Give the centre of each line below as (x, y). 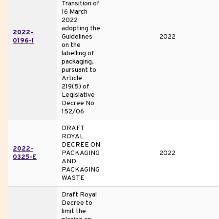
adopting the (81, 28)
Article (72, 78)
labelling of (78, 53)
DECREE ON (81, 145)
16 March (75, 12)
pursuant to (79, 70)
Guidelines (77, 37)
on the (71, 45)
